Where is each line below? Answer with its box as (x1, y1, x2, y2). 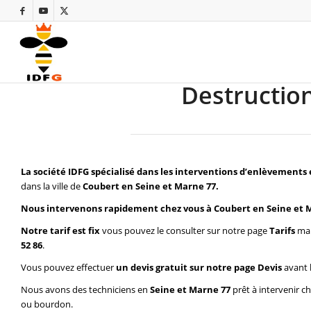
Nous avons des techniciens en (21, 283, 148, 296)
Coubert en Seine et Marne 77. (83, 180, 219, 193)
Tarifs (269, 224, 295, 237)
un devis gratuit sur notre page (116, 261, 258, 274)
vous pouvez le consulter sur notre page (102, 224, 269, 237)
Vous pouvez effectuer (21, 261, 116, 274)
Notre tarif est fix (21, 224, 102, 237)
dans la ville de (21, 180, 83, 193)
